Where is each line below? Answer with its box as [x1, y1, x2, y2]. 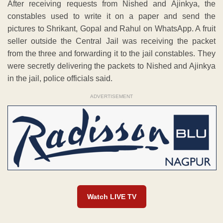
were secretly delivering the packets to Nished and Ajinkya [7, 62, 216, 71]
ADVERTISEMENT [90, 94, 133, 100]
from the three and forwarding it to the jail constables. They [7, 49, 216, 58]
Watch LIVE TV [87, 193, 136, 201]
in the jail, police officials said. [7, 74, 112, 83]
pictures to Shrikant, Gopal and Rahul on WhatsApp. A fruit [7, 24, 216, 33]
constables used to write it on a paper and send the [7, 12, 216, 21]
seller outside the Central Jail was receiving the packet [7, 37, 216, 46]
